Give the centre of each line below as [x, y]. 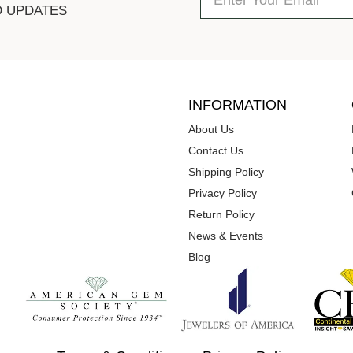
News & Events [226, 235]
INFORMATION [238, 104]
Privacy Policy [223, 193]
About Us [211, 129]
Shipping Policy [226, 171]
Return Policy [221, 214]
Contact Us [216, 150]
